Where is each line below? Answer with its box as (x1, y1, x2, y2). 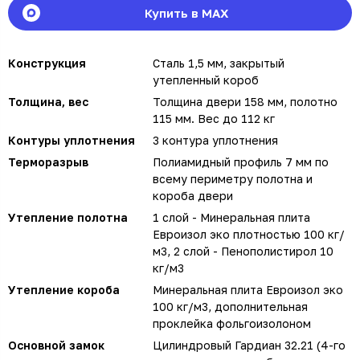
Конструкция (8, 55, 86, 70)
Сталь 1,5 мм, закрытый (153, 55, 284, 70)
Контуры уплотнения (8, 133, 135, 147)
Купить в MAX (145, 5, 230, 20)
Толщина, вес (8, 94, 88, 108)
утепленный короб (153, 72, 259, 87)
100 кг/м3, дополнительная (153, 299, 308, 313)
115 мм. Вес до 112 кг (153, 111, 275, 125)
